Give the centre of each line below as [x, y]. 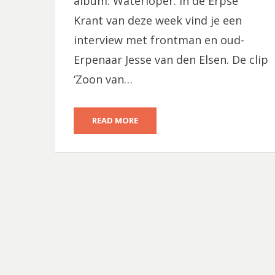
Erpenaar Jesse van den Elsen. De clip [171, 60]
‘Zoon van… [103, 79]
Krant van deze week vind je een [157, 20]
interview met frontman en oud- [159, 40]
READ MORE [115, 120]
